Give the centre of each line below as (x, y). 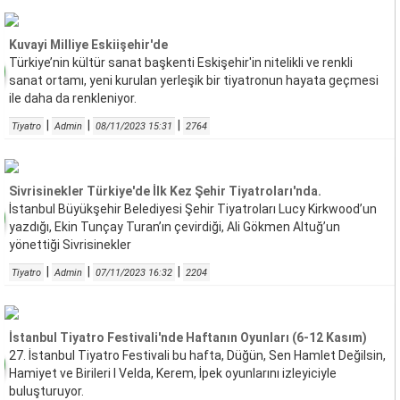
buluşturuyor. (46, 391)
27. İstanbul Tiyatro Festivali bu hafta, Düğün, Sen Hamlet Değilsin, (197, 355)
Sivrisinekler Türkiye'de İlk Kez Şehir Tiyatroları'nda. (165, 191)
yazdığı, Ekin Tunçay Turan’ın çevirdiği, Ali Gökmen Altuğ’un (175, 227)
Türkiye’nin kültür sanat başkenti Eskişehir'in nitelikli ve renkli (181, 62)
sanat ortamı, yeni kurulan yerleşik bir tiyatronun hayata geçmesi (194, 80)
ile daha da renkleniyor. (73, 98)
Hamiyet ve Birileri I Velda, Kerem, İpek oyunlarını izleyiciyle (173, 373)
